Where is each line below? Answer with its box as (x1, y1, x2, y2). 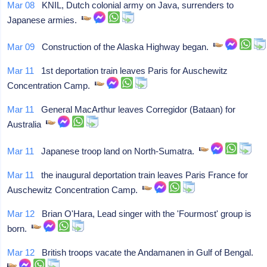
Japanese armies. (7, 15, 82, 25)
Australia (7, 119, 46, 129)
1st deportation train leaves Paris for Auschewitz (34, 66, 228, 76)
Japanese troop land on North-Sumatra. (34, 146, 200, 156)
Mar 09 (7, 42, 35, 52)
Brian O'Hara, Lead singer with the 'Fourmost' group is (35, 209, 252, 219)
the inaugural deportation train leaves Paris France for (34, 170, 249, 180)
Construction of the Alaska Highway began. (35, 42, 214, 52)
